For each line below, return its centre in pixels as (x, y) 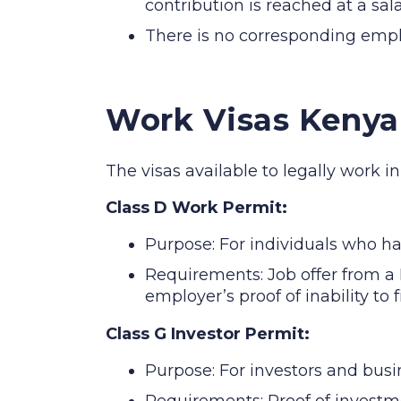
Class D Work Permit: (196, 207)
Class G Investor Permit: (208, 333)
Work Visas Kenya (252, 119)
